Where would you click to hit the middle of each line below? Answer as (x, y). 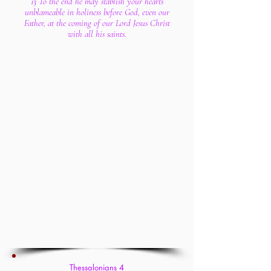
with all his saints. (97, 34)
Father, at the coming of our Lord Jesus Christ (97, 23)
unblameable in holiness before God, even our (97, 12)
